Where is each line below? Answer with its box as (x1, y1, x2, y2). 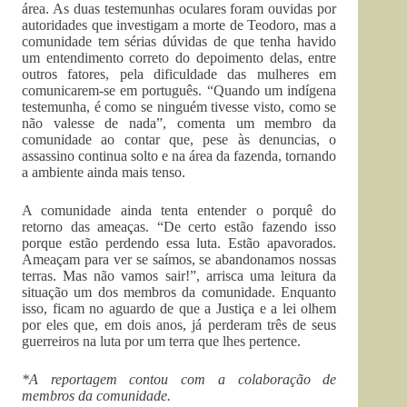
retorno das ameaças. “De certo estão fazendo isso (22, 218, 337, 234)
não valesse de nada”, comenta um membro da (22, 114, 337, 131)
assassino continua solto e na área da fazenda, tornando (22, 147, 337, 164)
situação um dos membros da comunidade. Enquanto (22, 283, 337, 300)
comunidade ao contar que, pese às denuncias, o (22, 131, 337, 147)
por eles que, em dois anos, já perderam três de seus (22, 316, 337, 333)
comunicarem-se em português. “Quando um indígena (22, 82, 337, 98)
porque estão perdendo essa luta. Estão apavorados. (22, 234, 337, 251)
